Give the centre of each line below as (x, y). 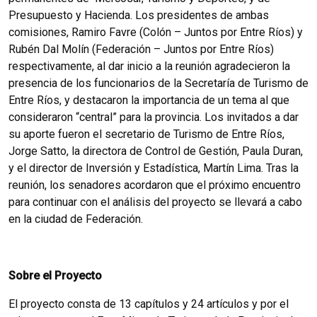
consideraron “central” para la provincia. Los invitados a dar (154, 117)
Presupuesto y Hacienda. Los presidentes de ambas (139, 15)
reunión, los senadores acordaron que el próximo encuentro (155, 185)
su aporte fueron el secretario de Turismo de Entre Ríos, (146, 134)
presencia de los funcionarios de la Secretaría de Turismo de (158, 83)
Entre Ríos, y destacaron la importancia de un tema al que (149, 100)
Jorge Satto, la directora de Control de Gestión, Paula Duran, (156, 151)
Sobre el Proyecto (55, 275)
